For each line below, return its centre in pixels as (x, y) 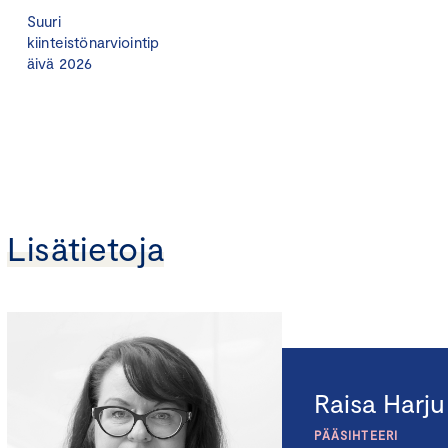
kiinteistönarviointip (93, 42)
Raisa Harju (379, 402)
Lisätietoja (86, 248)
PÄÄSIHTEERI (356, 435)
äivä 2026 (60, 63)
